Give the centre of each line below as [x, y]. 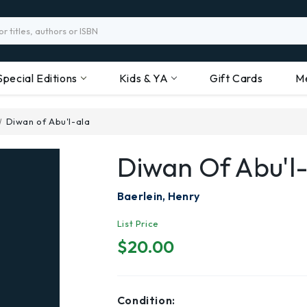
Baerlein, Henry [158, 196]
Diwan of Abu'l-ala [48, 121]
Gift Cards [236, 78]
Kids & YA [144, 78]
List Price [138, 223]
